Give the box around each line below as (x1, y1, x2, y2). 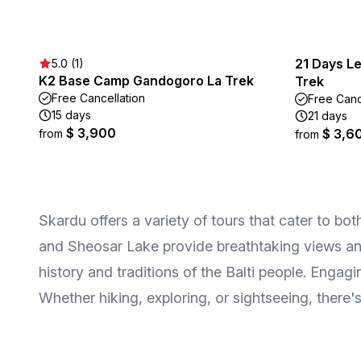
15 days (52, 108, 91, 122)
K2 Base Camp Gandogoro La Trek (39, 73, 254, 89)
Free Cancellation (52, 91, 145, 105)
